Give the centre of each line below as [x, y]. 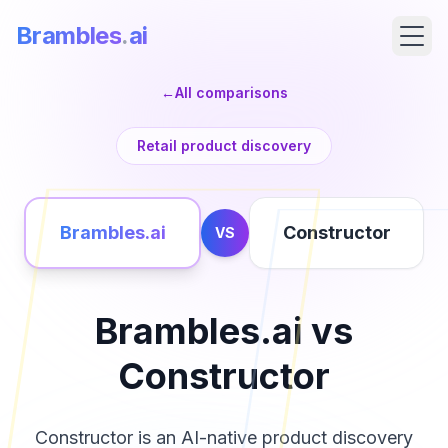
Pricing [58, 391]
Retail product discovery [224, 145]
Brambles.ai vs [224, 331]
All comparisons [231, 92]
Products [65, 335]
